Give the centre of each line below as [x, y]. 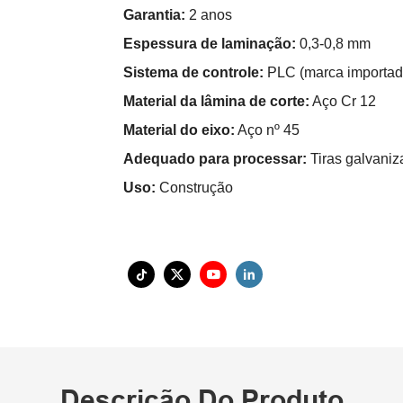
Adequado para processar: [215, 159]
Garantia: [154, 15]
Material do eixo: [179, 130]
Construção [194, 188]
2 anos [209, 15]
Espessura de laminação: [210, 44]
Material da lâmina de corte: [216, 102]
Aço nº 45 [267, 130]
